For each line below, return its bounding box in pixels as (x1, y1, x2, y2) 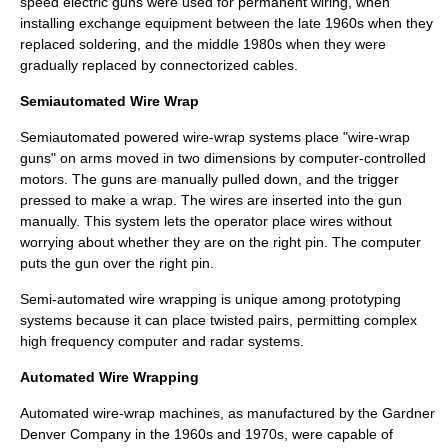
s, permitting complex (282, 312, 417, 328)
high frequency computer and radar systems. (20, 333, 304, 349)
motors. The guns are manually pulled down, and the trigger (20, 171, 399, 187)
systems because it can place (20, 312, 210, 328)
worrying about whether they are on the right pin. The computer (20, 234, 421, 250)
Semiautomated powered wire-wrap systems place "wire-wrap (20, 129, 410, 145)
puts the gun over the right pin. (20, 255, 214, 271)
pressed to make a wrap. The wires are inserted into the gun (20, 192, 402, 208)
